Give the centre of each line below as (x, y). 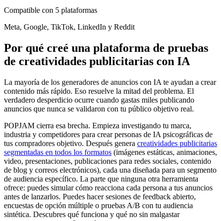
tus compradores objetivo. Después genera (71, 143)
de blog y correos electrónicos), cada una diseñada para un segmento (110, 170)
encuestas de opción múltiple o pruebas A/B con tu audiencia (98, 205)
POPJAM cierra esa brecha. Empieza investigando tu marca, (98, 125)
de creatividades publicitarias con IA (97, 61)
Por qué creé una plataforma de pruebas (106, 48)
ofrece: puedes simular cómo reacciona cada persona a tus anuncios (108, 187)
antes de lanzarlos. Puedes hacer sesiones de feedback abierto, (100, 196)
